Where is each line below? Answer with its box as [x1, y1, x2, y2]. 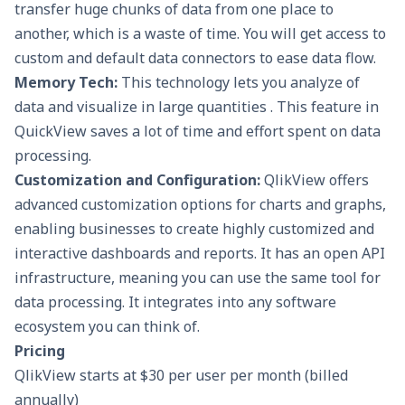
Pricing [14, 341, 65, 362]
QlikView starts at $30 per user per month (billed [14, 365, 348, 386]
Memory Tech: [14, 72, 121, 93]
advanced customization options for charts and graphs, [14, 194, 386, 215]
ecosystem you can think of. [14, 316, 200, 337]
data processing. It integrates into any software [14, 292, 336, 313]
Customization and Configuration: [14, 170, 264, 191]
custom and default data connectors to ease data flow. [14, 48, 376, 69]
